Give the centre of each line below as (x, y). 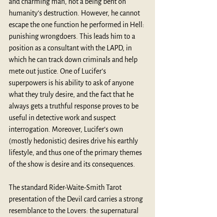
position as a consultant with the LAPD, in (71, 48)
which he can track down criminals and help (74, 59)
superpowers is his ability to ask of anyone (72, 83)
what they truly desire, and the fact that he (72, 94)
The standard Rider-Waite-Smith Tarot (66, 187)
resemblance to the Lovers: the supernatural (74, 210)
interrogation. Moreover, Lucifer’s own (67, 129)
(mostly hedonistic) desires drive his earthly (74, 141)
